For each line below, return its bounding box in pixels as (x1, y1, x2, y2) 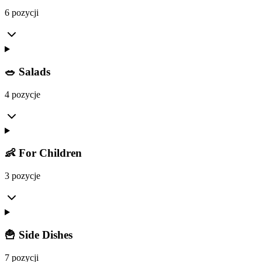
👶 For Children (5, 147, 82, 160)
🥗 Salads (5, 65, 50, 78)
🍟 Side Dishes (5, 228, 73, 241)
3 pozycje (5, 171, 40, 181)
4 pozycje (5, 89, 40, 99)
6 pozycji (5, 8, 39, 18)
